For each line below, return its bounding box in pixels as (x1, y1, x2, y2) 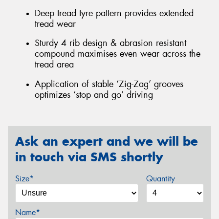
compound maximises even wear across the (35, 48, 200, 60)
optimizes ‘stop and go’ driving (35, 88, 153, 101)
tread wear (35, 18, 76, 30)
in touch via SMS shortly (15, 149, 163, 165)
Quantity (146, 174, 175, 184)
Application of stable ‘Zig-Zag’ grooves (35, 78, 183, 90)
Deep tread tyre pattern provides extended (35, 7, 194, 19)
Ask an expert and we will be (15, 133, 198, 150)
